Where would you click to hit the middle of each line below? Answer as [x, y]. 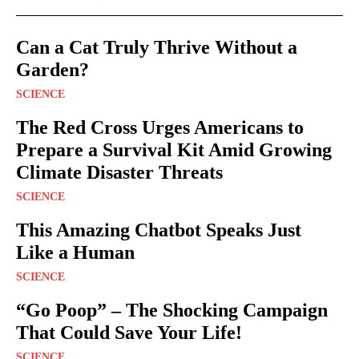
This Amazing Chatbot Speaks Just [159, 230]
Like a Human [75, 253]
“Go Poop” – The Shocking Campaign [172, 311]
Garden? [52, 70]
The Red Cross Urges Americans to [160, 128]
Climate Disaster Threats [119, 173]
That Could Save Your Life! [129, 333]
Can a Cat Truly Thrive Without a [157, 48]
